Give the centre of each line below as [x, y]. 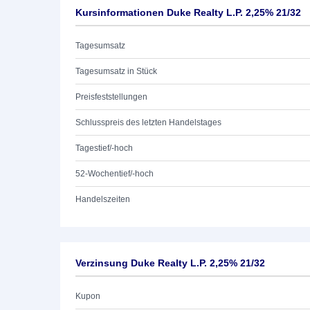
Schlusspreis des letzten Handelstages [148, 122]
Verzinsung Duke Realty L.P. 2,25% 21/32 [170, 263]
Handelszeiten [103, 199]
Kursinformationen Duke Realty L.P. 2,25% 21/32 [188, 12]
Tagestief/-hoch [104, 148]
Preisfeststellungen [111, 97]
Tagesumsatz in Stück [116, 71]
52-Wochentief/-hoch [115, 174]
